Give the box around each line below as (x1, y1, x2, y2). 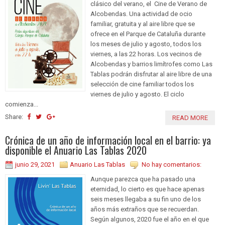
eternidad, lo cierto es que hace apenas (90, 185, 204, 193)
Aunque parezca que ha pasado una (90, 175, 195, 183)
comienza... (5, 100, 38, 108)
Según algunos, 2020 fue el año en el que (90, 215, 209, 223)
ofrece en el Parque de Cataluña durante (90, 30, 205, 38)
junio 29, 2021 (15, 161, 55, 169)
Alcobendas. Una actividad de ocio (90, 10, 192, 18)
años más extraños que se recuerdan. (90, 205, 199, 213)
